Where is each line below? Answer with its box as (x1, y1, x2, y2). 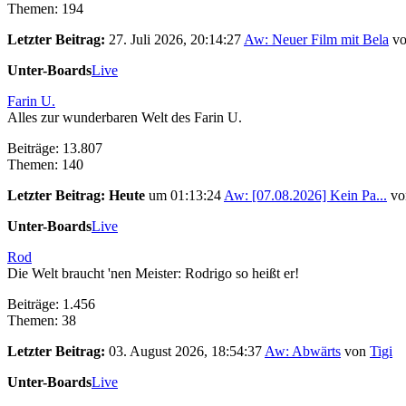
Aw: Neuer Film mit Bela (244, 32, 389, 48)
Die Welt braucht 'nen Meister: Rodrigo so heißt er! (7, 266, 299, 282)
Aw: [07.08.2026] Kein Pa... (224, 188, 387, 204)
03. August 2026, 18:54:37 (109, 343, 265, 360)
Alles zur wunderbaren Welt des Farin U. (7, 110, 242, 126)
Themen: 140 (7, 157, 83, 173)
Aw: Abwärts (265, 343, 341, 360)
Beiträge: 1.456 (7, 296, 95, 313)
